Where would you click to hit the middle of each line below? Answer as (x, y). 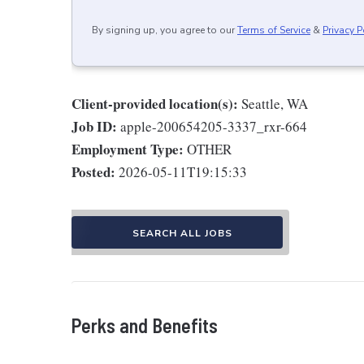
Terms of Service (274, 30)
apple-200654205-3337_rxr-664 (214, 126)
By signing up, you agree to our (163, 30)
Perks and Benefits (145, 325)
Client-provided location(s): (155, 104)
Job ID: (94, 126)
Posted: (93, 172)
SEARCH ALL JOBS (182, 233)
